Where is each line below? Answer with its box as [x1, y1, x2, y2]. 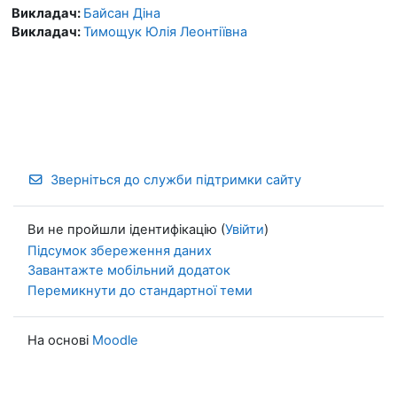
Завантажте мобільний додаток [27, 262, 230, 279]
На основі [27, 331, 92, 348]
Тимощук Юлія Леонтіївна [83, 24, 247, 40]
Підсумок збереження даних [27, 242, 212, 259]
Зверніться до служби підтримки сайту [51, 172, 302, 188]
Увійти [225, 221, 264, 237]
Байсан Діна [83, 5, 160, 21]
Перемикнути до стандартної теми [27, 282, 253, 299]
